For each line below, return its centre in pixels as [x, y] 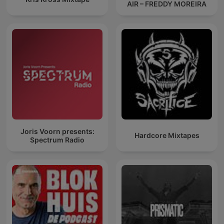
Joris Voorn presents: [57, 131]
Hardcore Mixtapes [167, 135]
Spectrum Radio [57, 139]
